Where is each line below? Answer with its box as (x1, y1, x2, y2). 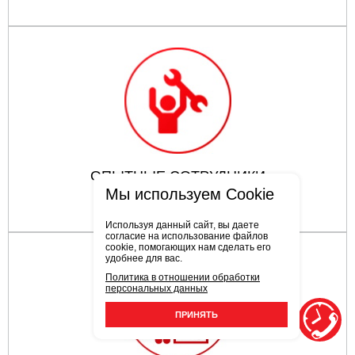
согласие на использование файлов (105, 231, 268, 242)
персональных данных (105, 283, 208, 294)
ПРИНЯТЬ (175, 310, 218, 319)
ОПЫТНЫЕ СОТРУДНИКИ (90, 167, 265, 184)
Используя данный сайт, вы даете (105, 219, 259, 231)
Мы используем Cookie (105, 185, 274, 203)
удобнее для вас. (105, 253, 182, 264)
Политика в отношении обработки (105, 272, 260, 283)
